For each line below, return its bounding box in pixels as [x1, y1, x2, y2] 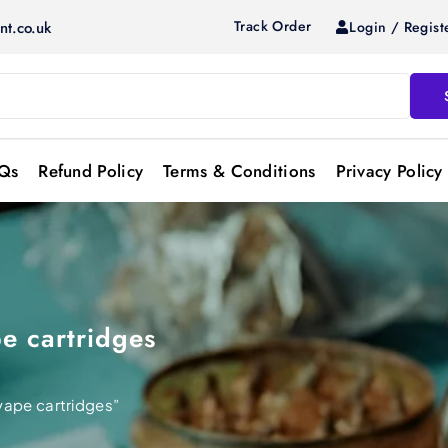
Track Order [234, 16, 312, 36]
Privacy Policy [335, 159, 443, 184]
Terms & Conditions [163, 159, 316, 184]
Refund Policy [38, 159, 144, 184]
